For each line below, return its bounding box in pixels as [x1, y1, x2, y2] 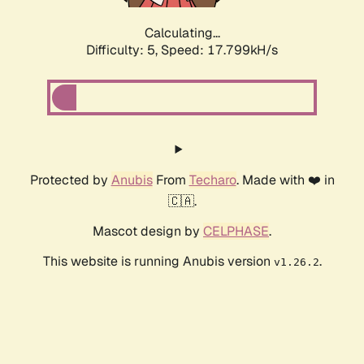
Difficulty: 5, [86, 41, 161, 59]
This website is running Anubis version [42, 253, 274, 271]
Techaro [188, 171, 236, 189]
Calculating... [144, 24, 220, 42]
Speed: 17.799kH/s [161, 41, 278, 59]
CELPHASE [203, 223, 269, 240]
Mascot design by [93, 223, 203, 240]
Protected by [29, 171, 111, 189]
